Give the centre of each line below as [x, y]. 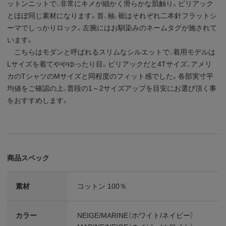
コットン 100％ [102, 186]
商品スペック [29, 158]
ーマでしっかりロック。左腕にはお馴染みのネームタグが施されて [112, 27]
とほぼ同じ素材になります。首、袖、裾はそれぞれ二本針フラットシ [112, 15]
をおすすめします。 [38, 100]
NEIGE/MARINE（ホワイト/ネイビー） [136, 215]
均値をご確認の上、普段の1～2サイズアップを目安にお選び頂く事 [112, 88]
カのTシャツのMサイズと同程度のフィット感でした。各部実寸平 [110, 76]
